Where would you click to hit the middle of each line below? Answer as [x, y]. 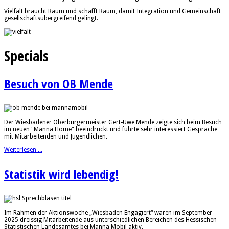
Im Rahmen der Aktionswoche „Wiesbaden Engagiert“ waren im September [108, 212]
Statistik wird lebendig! [61, 174]
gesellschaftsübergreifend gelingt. [51, 19]
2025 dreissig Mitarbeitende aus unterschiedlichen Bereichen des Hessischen [110, 220]
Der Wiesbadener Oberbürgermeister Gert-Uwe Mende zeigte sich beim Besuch [113, 122]
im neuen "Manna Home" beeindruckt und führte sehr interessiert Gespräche [111, 129]
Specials [26, 55]
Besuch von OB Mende [59, 83]
